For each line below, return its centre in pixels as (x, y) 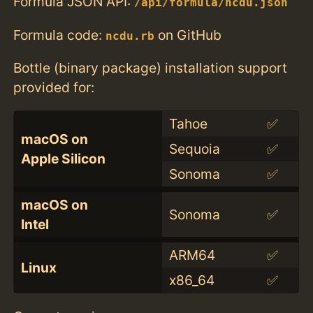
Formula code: (60, 35)
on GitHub (188, 35)
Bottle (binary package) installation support (151, 67)
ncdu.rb (130, 36)
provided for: (54, 87)
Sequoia (194, 148)
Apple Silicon (63, 158)
